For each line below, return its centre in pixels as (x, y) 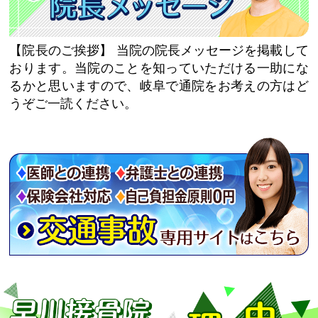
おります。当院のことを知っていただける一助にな (159, 68)
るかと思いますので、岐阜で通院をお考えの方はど (159, 86)
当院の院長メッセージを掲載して (212, 50)
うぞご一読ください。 (73, 103)
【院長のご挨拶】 (61, 50)
